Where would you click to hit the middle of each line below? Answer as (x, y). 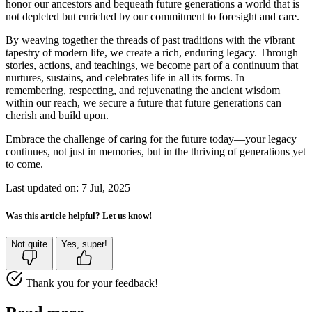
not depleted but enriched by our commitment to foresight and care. (153, 17)
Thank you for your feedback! (92, 283)
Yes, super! (84, 244)
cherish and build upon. (57, 116)
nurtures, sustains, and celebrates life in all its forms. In (125, 78)
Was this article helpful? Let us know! (79, 215)
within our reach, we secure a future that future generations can (143, 103)
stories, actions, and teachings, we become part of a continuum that (152, 65)
